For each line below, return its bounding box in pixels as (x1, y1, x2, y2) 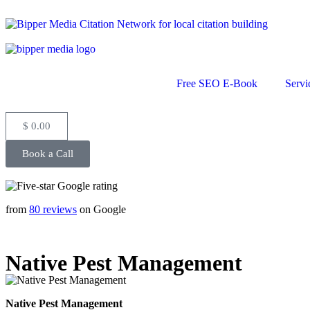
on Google (77, 203, 126, 215)
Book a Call (22, 148, 73, 159)
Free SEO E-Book (176, 77, 257, 89)
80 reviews (29, 203, 77, 215)
